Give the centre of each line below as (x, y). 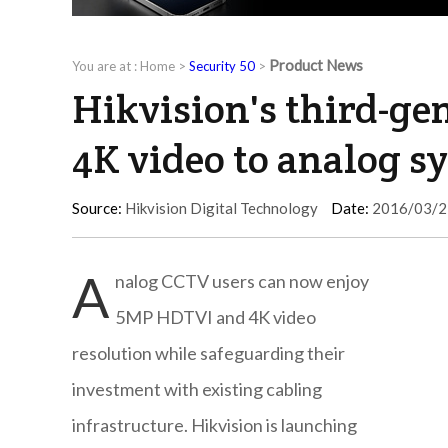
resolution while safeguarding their (208, 353)
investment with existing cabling (197, 389)
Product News (316, 65)
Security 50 (222, 66)
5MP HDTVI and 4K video (215, 317)
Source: (97, 208)
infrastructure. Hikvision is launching (214, 425)
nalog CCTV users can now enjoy (242, 281)
